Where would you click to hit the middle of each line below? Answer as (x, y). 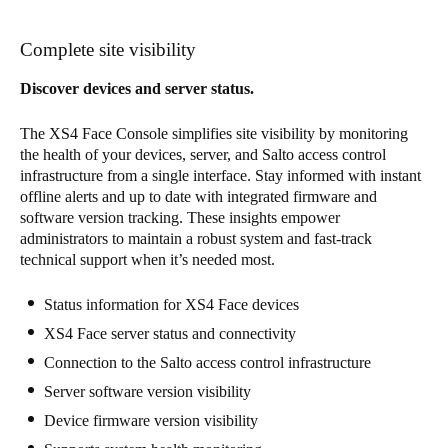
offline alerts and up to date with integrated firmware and (198, 196)
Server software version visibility (147, 391)
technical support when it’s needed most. (147, 259)
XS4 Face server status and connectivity (170, 333)
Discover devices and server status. (137, 88)
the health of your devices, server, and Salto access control (203, 154)
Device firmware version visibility (151, 420)
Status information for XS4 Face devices (171, 304)
